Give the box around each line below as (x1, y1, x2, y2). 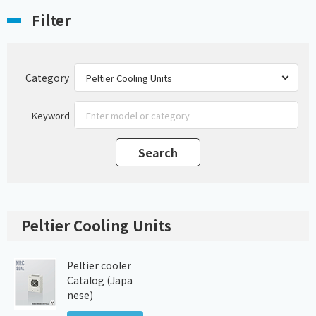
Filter (32, 10, 71, 31)
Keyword (31, 108, 70, 122)
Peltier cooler (67, 258, 131, 273)
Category (25, 70, 69, 85)
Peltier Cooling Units (21, 215, 171, 236)
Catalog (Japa (67, 273, 133, 288)
